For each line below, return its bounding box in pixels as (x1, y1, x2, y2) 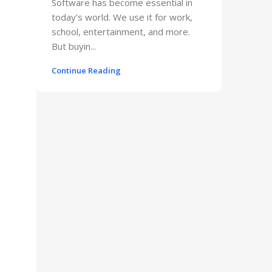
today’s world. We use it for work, (52, 10, 192, 23)
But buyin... (52, 39, 96, 52)
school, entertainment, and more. (52, 25, 190, 38)
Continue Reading (52, 64, 121, 76)
